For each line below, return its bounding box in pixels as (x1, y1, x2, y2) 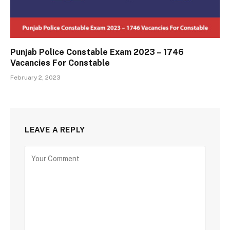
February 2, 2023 (10, 73, 61, 81)
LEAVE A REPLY (25, 125, 85, 134)
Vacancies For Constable (10, 57, 110, 68)
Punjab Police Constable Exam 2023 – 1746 (10, 47, 184, 57)
